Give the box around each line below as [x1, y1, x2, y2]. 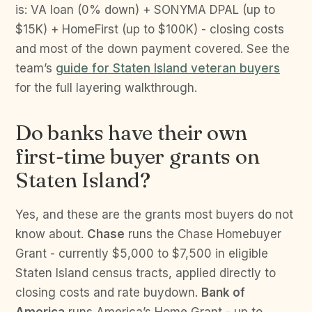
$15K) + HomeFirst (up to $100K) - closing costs [15, 22, 284, 36]
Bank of [201, 286, 245, 299]
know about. [15, 227, 87, 241]
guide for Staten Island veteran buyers [56, 61, 280, 75]
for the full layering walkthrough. [15, 81, 197, 95]
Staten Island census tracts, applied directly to [15, 266, 276, 280]
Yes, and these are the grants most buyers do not [15, 208, 293, 221]
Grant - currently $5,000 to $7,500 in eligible [15, 247, 268, 260]
